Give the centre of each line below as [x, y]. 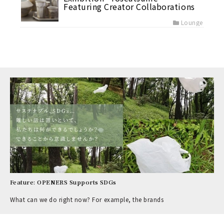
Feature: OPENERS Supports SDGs [63, 182]
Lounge [192, 22]
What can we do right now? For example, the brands [87, 200]
